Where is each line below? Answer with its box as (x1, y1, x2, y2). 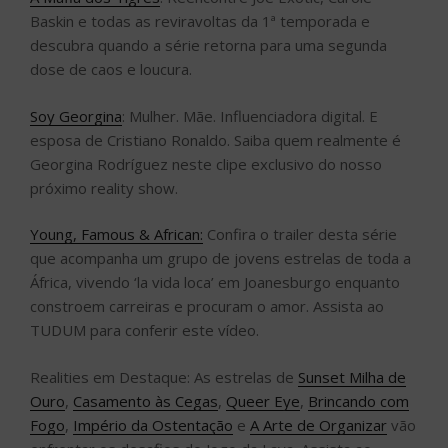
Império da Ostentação (73, 414, 233, 435)
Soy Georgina (30, 105, 122, 126)
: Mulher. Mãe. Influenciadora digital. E (122, 105, 378, 126)
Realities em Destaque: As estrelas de (30, 366, 298, 387)
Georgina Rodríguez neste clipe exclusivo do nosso (30, 153, 382, 174)
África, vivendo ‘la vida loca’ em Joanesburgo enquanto (30, 272, 400, 293)
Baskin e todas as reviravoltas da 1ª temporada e (30, 11, 370, 32)
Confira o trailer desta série (203, 224, 397, 245)
